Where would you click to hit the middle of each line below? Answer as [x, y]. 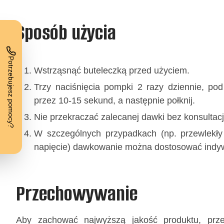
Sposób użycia [66, 32]
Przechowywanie [77, 193]
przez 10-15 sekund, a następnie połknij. [114, 100]
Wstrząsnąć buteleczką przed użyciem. [112, 70]
